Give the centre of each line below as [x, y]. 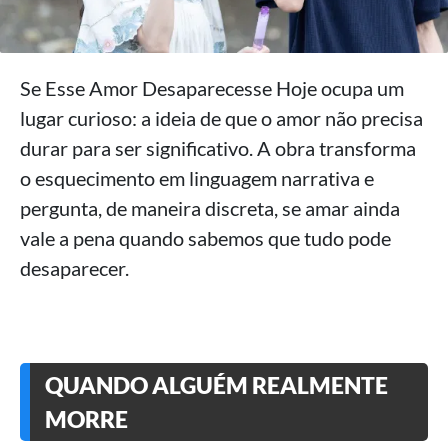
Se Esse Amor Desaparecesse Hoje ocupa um [212, 87]
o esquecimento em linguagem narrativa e [197, 177]
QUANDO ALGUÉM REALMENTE [216, 384]
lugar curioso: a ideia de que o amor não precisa [221, 117]
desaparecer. [74, 267]
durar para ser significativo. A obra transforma [218, 147]
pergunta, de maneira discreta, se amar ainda [210, 207]
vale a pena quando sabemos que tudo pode [205, 237]
